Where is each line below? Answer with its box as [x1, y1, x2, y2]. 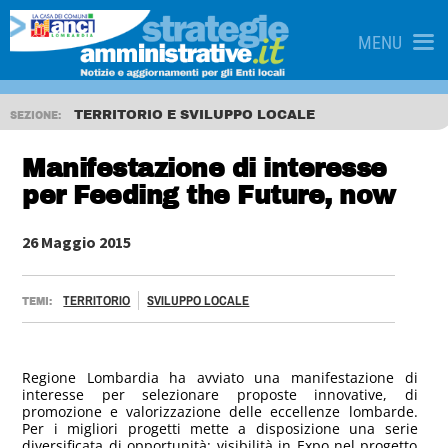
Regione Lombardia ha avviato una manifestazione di [22, 368, 418, 387]
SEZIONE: [10, 110, 64, 121]
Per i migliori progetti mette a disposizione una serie [22, 419, 418, 438]
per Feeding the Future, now [22, 182, 396, 209]
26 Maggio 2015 [22, 232, 132, 252]
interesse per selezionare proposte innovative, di [22, 385, 418, 404]
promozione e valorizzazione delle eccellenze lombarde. [22, 402, 418, 421]
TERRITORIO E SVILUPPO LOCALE [74, 108, 315, 122]
